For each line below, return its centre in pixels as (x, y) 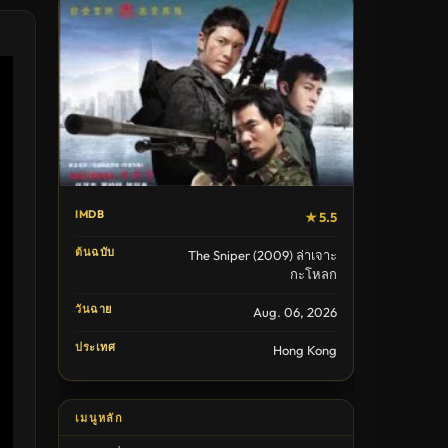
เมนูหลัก (99, 418)
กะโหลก (313, 274)
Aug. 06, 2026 (295, 312)
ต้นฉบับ (95, 252)
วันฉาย (93, 309)
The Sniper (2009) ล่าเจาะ (262, 255)
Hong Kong (305, 350)
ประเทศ (95, 347)
